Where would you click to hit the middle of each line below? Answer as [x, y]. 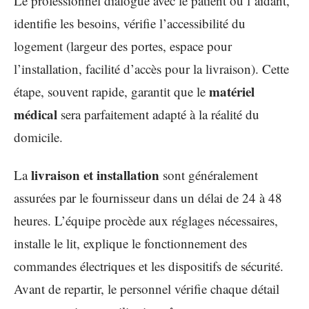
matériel [232, 91]
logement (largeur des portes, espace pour [123, 46]
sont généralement [209, 175]
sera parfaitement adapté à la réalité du [158, 114]
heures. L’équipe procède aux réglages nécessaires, [146, 220]
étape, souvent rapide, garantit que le [111, 91]
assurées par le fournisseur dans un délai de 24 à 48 [148, 198]
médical [36, 114]
